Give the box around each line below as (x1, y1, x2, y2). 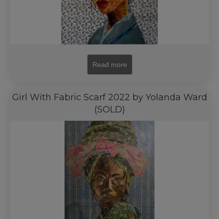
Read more (92, 61, 127, 68)
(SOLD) (94, 104, 125, 115)
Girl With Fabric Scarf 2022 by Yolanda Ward (12, 92, 207, 103)
